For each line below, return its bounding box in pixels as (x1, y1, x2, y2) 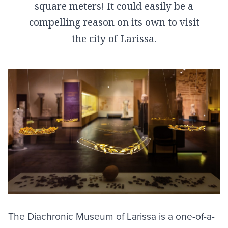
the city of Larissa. (72, 32, 156, 45)
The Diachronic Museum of (8, 209, 127, 223)
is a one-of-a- (156, 209, 215, 223)
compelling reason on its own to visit (28, 15, 199, 29)
